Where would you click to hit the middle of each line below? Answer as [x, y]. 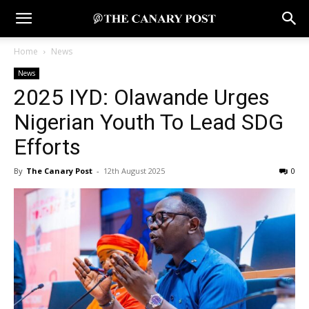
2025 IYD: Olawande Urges [142, 97]
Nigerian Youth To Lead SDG [149, 122]
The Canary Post [59, 171]
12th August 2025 [134, 171]
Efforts [47, 147]
